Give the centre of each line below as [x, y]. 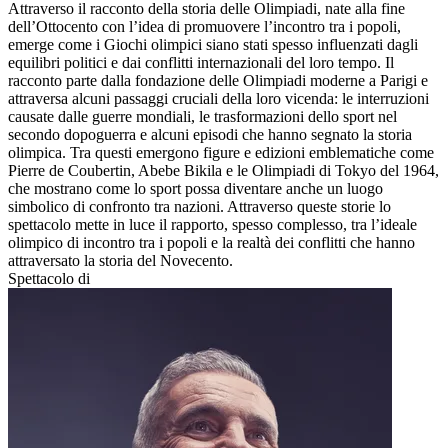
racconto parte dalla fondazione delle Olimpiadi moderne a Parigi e [218, 80]
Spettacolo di [49, 278]
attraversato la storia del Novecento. [120, 260]
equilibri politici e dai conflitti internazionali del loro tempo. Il [201, 62]
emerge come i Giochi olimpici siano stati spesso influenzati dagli [213, 44]
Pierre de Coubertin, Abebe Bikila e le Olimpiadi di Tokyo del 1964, [223, 170]
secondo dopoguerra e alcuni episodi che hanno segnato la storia [210, 134]
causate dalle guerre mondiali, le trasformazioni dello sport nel [202, 116]
